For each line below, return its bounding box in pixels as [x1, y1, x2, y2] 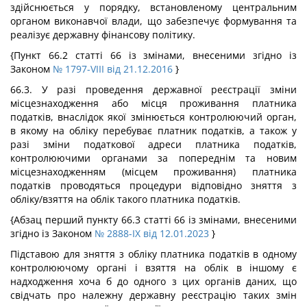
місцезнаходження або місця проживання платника [10, 97, 297, 110]
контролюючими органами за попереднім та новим [10, 151, 297, 164]
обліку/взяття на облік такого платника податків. [10, 193, 241, 206]
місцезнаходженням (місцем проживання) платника [10, 165, 297, 178]
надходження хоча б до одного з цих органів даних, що [10, 275, 297, 288]
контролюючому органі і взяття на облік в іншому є [10, 261, 297, 274]
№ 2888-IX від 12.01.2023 [95, 227, 209, 240]
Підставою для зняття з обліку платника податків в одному [10, 247, 297, 260]
